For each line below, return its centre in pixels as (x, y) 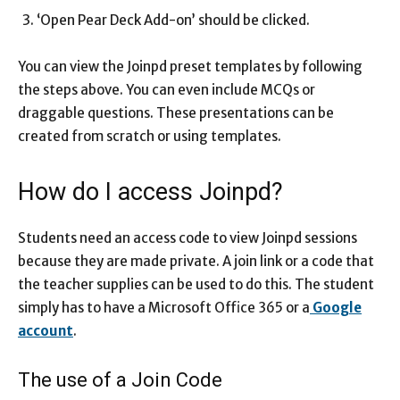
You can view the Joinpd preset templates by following (190, 67)
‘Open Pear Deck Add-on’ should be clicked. (173, 21)
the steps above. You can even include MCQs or (167, 90)
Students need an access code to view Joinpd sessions (187, 238)
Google (336, 308)
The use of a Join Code (120, 380)
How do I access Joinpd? (150, 192)
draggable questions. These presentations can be (176, 113)
